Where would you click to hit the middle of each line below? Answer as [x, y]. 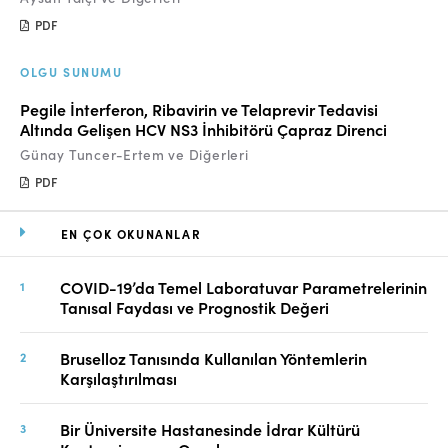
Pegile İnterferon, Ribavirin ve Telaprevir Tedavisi [199, 109]
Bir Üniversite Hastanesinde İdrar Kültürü [210, 429]
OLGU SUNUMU [71, 71]
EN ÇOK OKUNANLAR [131, 233]
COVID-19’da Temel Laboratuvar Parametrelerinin [243, 287]
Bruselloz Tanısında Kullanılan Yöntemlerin [213, 358]
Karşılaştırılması [118, 378]
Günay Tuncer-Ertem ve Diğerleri [134, 154]
